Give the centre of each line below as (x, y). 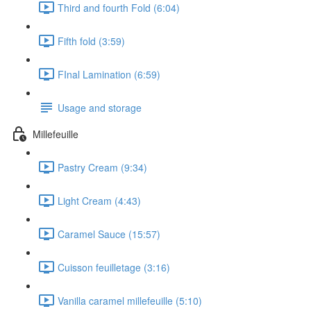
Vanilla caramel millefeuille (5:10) (130, 300)
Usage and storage (100, 107)
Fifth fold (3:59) (91, 41)
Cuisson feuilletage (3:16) (114, 267)
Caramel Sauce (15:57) (109, 234)
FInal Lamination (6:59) (109, 74)
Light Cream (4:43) (99, 200)
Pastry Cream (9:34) (102, 167)
